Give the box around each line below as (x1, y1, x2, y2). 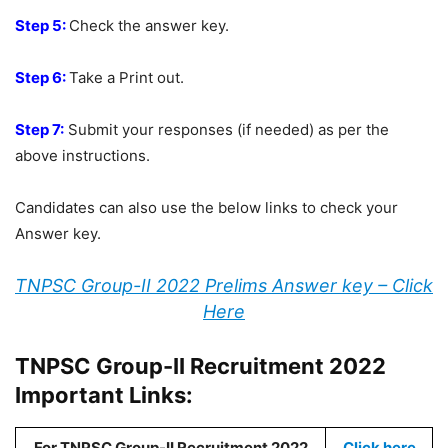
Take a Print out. (69, 68, 184, 87)
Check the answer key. (69, 16, 229, 35)
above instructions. (15, 146, 150, 165)
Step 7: (15, 120, 64, 139)
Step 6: (15, 68, 69, 87)
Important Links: (15, 382, 193, 408)
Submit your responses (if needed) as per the (64, 120, 389, 139)
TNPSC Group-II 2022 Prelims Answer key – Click (15, 275, 433, 296)
